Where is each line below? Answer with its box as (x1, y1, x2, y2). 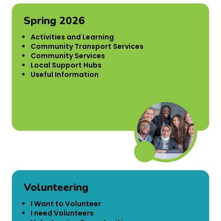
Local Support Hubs (31, 60, 102, 70)
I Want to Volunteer (31, 198, 101, 209)
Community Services (31, 50, 105, 61)
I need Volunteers (31, 208, 94, 218)
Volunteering (24, 180, 88, 194)
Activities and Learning (31, 32, 114, 42)
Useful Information (31, 69, 99, 79)
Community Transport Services (31, 41, 144, 51)
